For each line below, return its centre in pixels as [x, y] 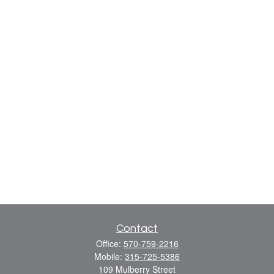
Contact [137, 228]
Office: [109, 243]
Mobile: [109, 256]
